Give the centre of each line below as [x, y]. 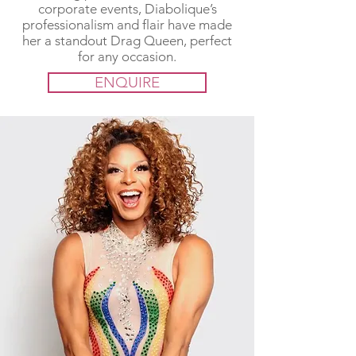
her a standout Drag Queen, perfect [127, 41]
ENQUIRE [127, 82]
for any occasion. [127, 56]
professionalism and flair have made [127, 25]
